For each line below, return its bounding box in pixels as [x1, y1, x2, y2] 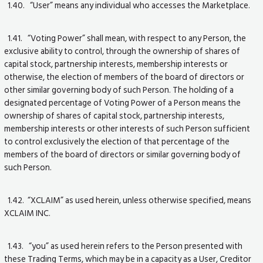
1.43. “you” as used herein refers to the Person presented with [4, 238, 243, 253]
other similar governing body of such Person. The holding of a [4, 83, 234, 97]
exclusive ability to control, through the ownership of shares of [4, 44, 241, 59]
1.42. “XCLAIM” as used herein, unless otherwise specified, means [4, 193, 252, 207]
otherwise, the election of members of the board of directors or [4, 70, 245, 85]
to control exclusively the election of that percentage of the [4, 134, 230, 149]
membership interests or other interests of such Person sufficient [4, 122, 251, 136]
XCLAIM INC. [4, 205, 51, 220]
